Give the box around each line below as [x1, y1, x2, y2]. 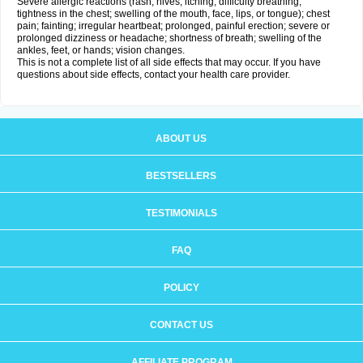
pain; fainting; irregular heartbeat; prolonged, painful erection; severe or [17, 20, 330, 32]
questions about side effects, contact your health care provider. [17, 69, 290, 80]
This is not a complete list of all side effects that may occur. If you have [17, 57, 321, 68]
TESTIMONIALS [145, 207, 217, 219]
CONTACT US [149, 319, 213, 331]
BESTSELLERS [146, 170, 216, 181]
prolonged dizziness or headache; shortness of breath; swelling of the [17, 32, 322, 44]
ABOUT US [156, 133, 207, 144]
